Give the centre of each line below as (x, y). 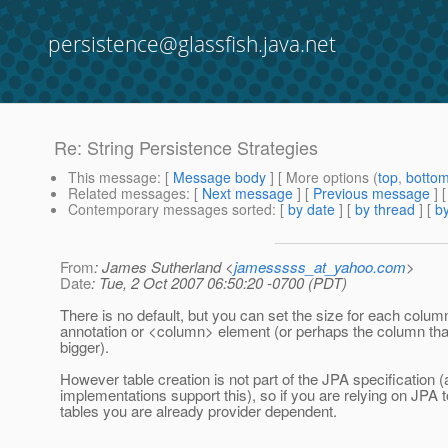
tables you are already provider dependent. (198, 411)
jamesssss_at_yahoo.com (320, 267)
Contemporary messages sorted (170, 209)
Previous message (371, 193)
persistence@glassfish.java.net (192, 44)
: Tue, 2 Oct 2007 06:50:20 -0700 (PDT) (219, 283)
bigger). (84, 347)
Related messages (127, 193)
